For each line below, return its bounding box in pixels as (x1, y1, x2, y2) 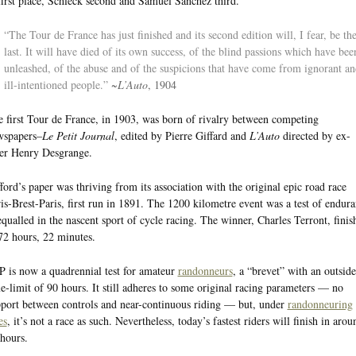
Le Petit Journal (41, 127, 114, 143)
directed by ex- (279, 127, 350, 143)
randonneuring (287, 296, 353, 311)
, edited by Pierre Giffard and (114, 127, 250, 143)
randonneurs (177, 262, 233, 278)
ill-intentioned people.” (3, 76, 108, 92)
